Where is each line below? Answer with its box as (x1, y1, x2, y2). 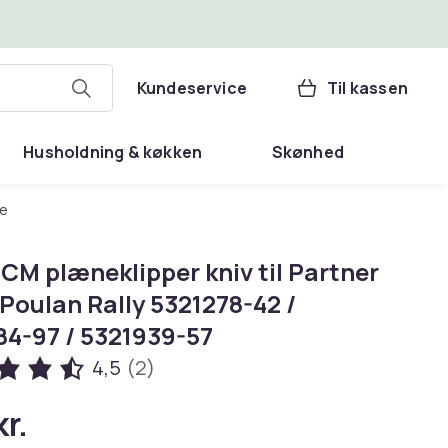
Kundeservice (136, 77, 248, 99)
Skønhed (271, 141, 344, 163)
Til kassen (327, 77, 408, 99)
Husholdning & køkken (23, 141, 203, 163)
